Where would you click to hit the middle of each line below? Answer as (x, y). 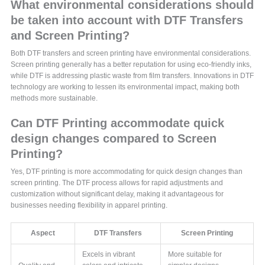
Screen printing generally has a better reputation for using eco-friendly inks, (131, 64)
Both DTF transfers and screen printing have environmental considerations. (131, 53)
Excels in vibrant (109, 254)
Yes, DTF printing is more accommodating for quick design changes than (127, 171)
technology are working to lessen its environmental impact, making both (125, 87)
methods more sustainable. (54, 98)
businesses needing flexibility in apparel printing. (89, 205)
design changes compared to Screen (114, 138)
